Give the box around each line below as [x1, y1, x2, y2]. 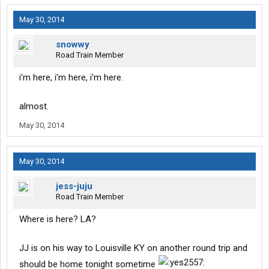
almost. [19, 101, 49, 112]
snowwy [56, 39, 89, 50]
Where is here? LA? [19, 214, 96, 225]
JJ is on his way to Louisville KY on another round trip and [19, 243, 247, 254]
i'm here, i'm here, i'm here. [19, 72, 123, 83]
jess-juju [56, 181, 92, 192]
